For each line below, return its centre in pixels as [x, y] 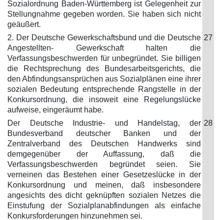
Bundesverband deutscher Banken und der [104, 133]
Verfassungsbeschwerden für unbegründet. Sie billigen [104, 58]
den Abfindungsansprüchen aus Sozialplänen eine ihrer [104, 79]
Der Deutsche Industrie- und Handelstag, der [104, 123]
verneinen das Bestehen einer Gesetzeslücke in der [104, 175]
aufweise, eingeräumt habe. [55, 110]
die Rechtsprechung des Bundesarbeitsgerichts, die [104, 69]
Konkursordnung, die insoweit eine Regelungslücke [104, 99]
